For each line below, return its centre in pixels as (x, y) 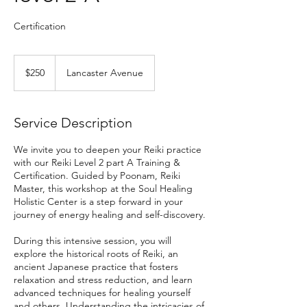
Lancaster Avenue (105, 73)
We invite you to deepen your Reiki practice (108, 149)
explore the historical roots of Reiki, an (96, 254)
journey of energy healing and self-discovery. (110, 214)
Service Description (73, 123)
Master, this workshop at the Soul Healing (103, 188)
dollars (25, 74)
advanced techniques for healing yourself (102, 293)
